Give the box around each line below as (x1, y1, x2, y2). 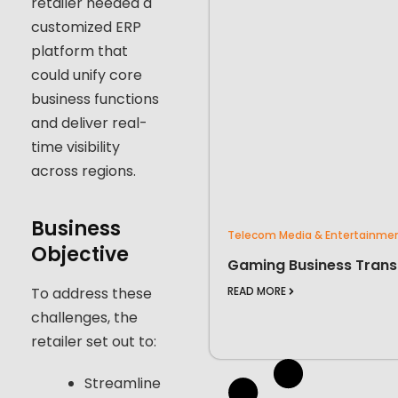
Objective (31, 240, 129, 268)
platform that (31, 40, 128, 61)
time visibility (31, 136, 120, 157)
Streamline (84, 372, 161, 394)
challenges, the (31, 306, 138, 328)
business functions (31, 88, 159, 109)
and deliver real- (31, 112, 147, 133)
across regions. (31, 160, 136, 181)
